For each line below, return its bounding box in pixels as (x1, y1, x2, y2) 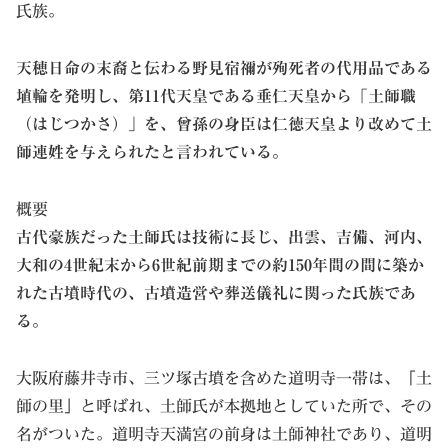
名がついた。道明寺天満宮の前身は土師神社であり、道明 (16, 425, 432, 442)
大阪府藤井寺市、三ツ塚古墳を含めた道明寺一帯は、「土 (16, 369, 432, 386)
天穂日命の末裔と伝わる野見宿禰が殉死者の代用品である (16, 60, 432, 77)
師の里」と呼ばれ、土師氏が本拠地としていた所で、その (16, 397, 432, 414)
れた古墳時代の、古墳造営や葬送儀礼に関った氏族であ (16, 285, 416, 302)
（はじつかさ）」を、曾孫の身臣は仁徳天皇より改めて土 (16, 116, 432, 133)
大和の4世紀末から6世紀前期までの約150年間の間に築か (16, 257, 424, 274)
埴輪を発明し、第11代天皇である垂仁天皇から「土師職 (16, 88, 416, 105)
